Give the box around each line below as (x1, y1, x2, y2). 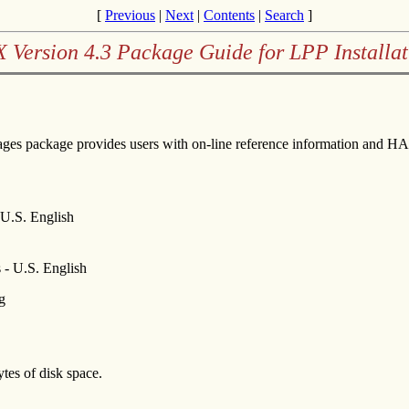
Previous (105, 7, 155, 23)
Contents (204, 7, 255, 23)
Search (265, 7, 304, 23)
